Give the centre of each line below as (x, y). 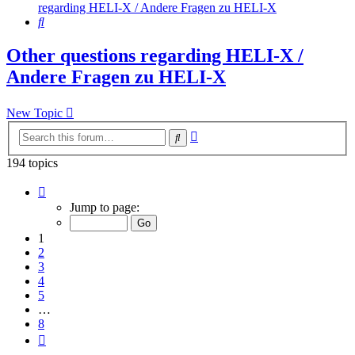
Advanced (223, 133)
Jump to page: (105, 207)
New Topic (34, 113)
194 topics (32, 162)
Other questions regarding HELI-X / (155, 56)
